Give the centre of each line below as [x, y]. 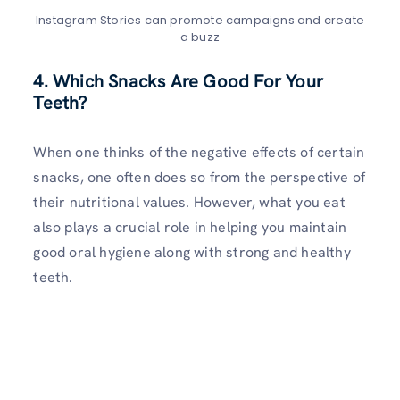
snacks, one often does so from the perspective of [200, 177]
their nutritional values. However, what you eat [189, 202]
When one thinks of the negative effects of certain [199, 152]
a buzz [200, 37]
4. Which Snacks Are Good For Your [178, 81]
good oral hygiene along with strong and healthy [192, 252]
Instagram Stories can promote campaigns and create [200, 20]
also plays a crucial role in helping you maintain [190, 227]
